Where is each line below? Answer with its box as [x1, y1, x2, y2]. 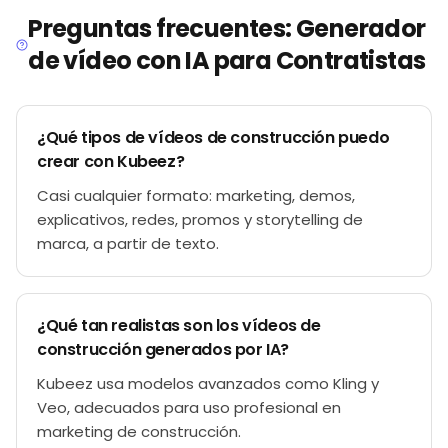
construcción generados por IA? [37, 338, 290, 361]
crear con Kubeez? [37, 150, 185, 173]
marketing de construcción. [37, 421, 241, 442]
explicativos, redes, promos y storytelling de [37, 209, 363, 230]
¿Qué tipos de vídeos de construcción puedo [37, 126, 390, 149]
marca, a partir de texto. [37, 233, 219, 254]
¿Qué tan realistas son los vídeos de [37, 314, 321, 337]
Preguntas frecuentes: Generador [28, 12, 426, 45]
